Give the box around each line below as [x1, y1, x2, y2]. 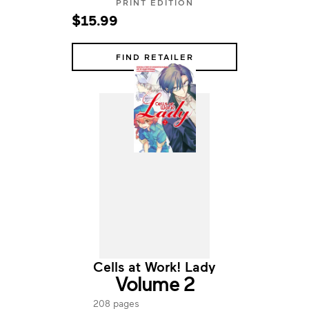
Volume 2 [114, 270, 195, 295]
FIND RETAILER [115, 52, 194, 61]
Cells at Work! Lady [93, 258, 216, 275]
